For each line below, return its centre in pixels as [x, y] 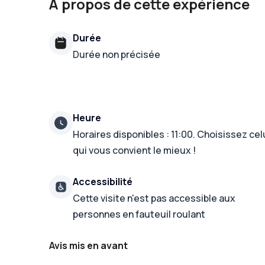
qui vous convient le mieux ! [135, 150]
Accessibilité [103, 182]
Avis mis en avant [89, 245]
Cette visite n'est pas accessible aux [154, 198]
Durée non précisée [117, 54]
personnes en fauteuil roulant [139, 214]
